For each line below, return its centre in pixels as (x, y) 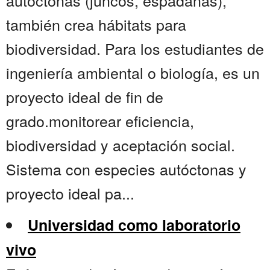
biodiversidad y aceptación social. (121, 145)
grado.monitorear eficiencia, (100, 121)
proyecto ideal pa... (70, 193)
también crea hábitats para (96, 24)
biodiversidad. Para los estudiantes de (135, 49)
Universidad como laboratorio (134, 225)
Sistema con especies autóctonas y (126, 169)
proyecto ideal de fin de (85, 97)
